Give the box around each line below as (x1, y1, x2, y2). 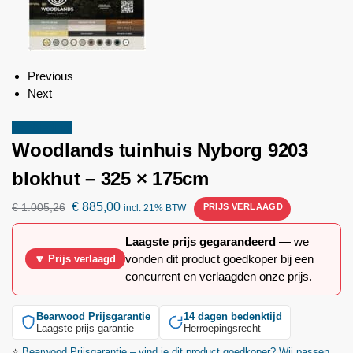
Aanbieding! (12, 121, 72, 135)
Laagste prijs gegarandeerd (125, 234, 276, 248)
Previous (28, 69, 73, 83)
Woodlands (12, 139, 113, 162)
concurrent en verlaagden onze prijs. (125, 269, 312, 283)
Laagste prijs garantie (36, 321, 134, 334)
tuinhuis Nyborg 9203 (113, 139, 308, 162)
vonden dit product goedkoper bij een (125, 251, 314, 266)
